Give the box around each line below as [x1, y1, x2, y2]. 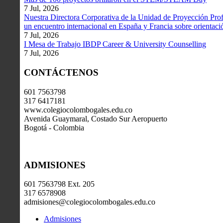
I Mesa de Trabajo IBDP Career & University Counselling [24, 40, 206, 49]
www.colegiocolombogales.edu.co [24, 105, 132, 114]
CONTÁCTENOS [24, 67, 99, 78]
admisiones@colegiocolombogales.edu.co [24, 198, 155, 207]
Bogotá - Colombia [24, 123, 84, 132]
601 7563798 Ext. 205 [24, 180, 95, 189]
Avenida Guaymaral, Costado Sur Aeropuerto [24, 114, 167, 123]
